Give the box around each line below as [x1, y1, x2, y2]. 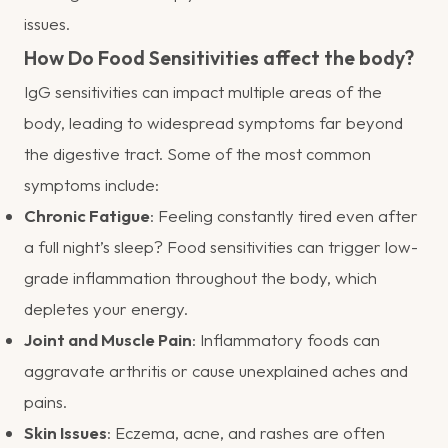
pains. [24, 390, 67, 412]
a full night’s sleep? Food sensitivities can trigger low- [24, 235, 418, 257]
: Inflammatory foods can [192, 328, 380, 350]
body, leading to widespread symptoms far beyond [24, 111, 403, 133]
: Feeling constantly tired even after [150, 204, 418, 226]
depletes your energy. [24, 297, 188, 319]
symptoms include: [24, 173, 159, 195]
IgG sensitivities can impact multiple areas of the [24, 80, 382, 102]
